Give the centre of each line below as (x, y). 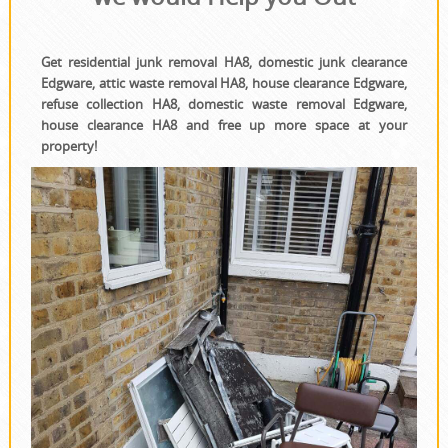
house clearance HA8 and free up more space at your (224, 125)
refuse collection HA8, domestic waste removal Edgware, (224, 104)
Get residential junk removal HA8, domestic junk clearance (224, 62)
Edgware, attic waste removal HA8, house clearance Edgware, (224, 83)
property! (68, 146)
